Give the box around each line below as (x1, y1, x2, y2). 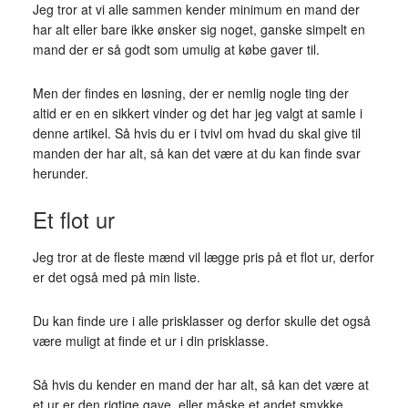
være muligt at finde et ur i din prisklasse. (32, 331, 269, 350)
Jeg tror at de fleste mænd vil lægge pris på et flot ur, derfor (32, 248, 374, 266)
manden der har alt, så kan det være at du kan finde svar (32, 144, 361, 162)
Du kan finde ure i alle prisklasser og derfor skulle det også (32, 311, 371, 330)
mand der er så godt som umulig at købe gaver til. (32, 40, 320, 58)
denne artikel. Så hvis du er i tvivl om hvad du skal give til (32, 124, 361, 142)
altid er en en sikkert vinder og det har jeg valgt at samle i (32, 104, 362, 122)
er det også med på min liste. (32, 268, 200, 286)
